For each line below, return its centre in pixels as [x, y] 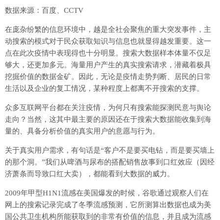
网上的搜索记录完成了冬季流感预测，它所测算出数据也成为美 [108, 205]
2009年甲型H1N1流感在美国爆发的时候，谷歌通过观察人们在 [107, 193]
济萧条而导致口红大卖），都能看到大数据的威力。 [90, 174]
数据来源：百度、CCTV [44, 11]
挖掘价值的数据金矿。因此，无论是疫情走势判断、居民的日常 [108, 77]
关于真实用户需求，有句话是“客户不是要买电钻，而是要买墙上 [110, 151]
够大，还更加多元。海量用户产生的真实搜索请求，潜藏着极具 [108, 65]
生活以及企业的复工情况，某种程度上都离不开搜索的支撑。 [104, 89]
